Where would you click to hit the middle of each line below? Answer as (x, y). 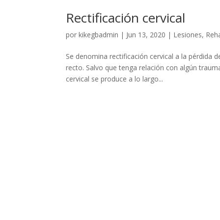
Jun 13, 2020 (146, 34)
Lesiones (188, 34)
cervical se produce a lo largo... (115, 79)
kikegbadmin (99, 34)
